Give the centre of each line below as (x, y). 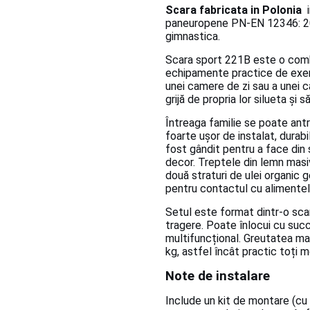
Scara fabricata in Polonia (234, 10)
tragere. (186, 226)
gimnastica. (193, 37)
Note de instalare (218, 276)
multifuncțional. (204, 239)
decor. (182, 163)
